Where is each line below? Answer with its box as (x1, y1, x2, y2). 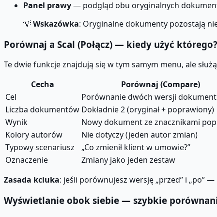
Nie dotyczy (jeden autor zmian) (81, 129, 198, 140)
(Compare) (158, 79, 200, 90)
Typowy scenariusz (5, 142, 75, 153)
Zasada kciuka (4, 174, 60, 186)
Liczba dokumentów (5, 104, 79, 115)
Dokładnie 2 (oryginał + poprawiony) (81, 104, 214, 115)
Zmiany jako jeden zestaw (81, 155, 175, 166)
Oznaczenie (5, 155, 48, 166)
